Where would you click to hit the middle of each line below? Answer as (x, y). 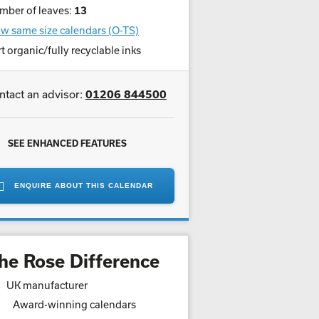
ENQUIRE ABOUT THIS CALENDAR (84, 185)
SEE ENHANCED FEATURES (67, 143)
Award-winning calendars (74, 304)
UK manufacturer (47, 285)
